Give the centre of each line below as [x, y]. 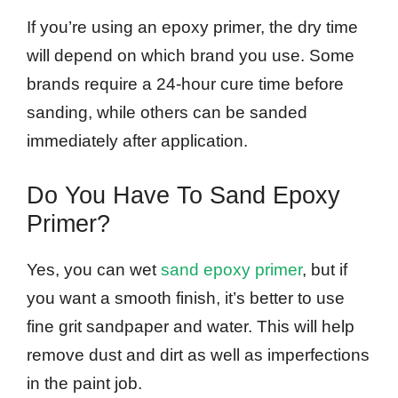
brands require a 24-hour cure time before [185, 84]
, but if [325, 269]
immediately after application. [137, 141]
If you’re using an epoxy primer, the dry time [192, 28]
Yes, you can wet [94, 269]
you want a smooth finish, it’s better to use [186, 298]
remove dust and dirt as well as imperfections [198, 354]
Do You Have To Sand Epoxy [183, 195]
